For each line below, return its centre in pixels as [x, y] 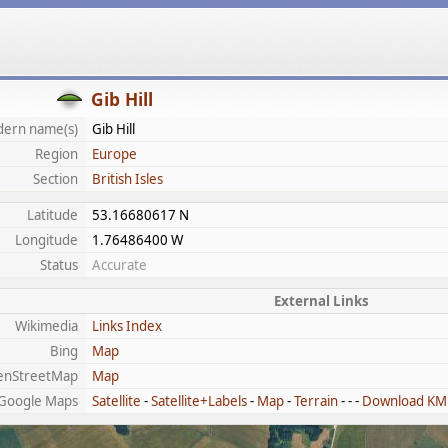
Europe [114, 154]
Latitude [52, 215]
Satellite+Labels [199, 401]
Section [55, 179]
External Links [321, 301]
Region [56, 154]
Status [59, 265]
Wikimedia [46, 326]
